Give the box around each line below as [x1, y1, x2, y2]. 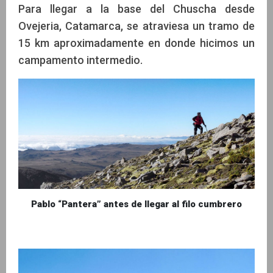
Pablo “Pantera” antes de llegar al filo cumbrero [31, 198, 242, 210]
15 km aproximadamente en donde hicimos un [18, 36, 255, 49]
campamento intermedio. [18, 53, 143, 66]
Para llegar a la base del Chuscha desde [18, 2, 255, 15]
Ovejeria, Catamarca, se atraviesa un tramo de [18, 19, 255, 32]
